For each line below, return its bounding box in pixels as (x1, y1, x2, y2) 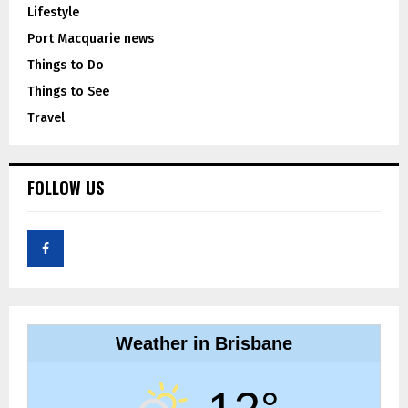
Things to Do (27, 56, 104, 73)
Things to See (27, 83, 109, 99)
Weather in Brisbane (116, 332, 292, 353)
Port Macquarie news (27, 30, 154, 46)
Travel (27, 109, 65, 126)
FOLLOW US (27, 175, 104, 199)
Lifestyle (27, 4, 79, 20)
